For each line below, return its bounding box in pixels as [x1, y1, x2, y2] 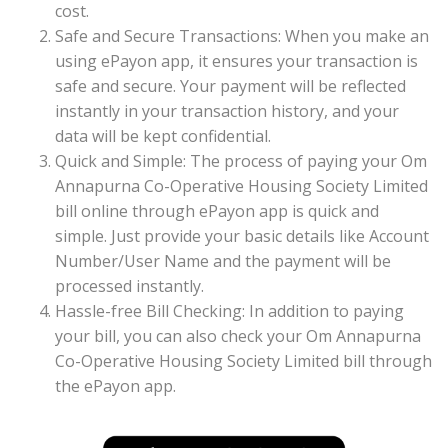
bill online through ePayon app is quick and [55, 200, 379, 223]
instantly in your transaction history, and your [55, 100, 399, 123]
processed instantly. [55, 275, 204, 298]
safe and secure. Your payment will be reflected [55, 75, 406, 98]
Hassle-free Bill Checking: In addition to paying [55, 300, 404, 323]
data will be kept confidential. [55, 125, 271, 148]
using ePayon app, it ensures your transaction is [55, 50, 418, 73]
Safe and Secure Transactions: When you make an [55, 25, 429, 48]
